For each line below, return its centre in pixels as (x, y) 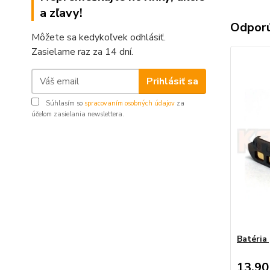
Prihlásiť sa (172, 81)
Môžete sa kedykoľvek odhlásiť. (99, 38)
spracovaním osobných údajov (130, 104)
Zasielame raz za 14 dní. (82, 52)
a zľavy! (61, 13)
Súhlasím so (64, 104)
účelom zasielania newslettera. (78, 115)
